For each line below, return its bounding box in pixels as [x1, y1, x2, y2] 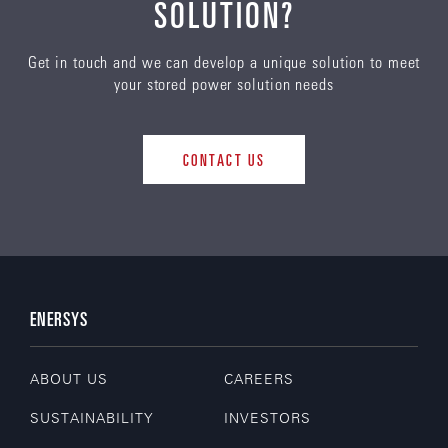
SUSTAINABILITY [30, 408, 155, 427]
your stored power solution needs [114, 73, 334, 93]
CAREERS [224, 369, 295, 388]
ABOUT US [30, 369, 109, 388]
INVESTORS [224, 408, 312, 427]
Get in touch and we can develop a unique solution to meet [27, 51, 421, 71]
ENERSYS [30, 305, 88, 330]
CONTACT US [182, 148, 266, 169]
